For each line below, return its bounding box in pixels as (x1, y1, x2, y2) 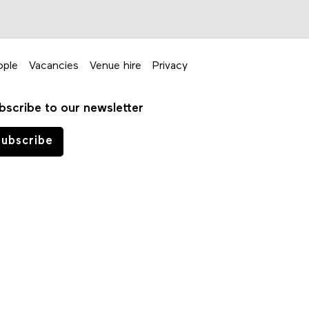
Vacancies (29, 61, 79, 72)
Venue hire (90, 61, 141, 72)
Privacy (152, 61, 188, 72)
